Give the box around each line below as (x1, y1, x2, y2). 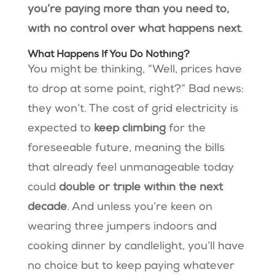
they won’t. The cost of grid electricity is (27, 103, 238, 115)
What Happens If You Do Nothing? (27, 50, 190, 60)
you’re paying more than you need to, (27, 4, 229, 15)
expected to (27, 123, 94, 134)
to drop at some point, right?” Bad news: (27, 83, 244, 95)
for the (165, 123, 206, 134)
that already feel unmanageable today (27, 162, 234, 174)
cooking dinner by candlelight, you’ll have (27, 241, 244, 252)
